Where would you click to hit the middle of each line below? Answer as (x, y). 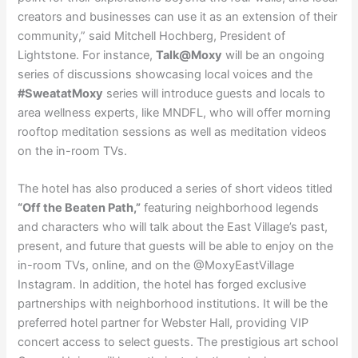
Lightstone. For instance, (87, 55)
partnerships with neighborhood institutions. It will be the (173, 304)
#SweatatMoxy (61, 93)
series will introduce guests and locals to (215, 93)
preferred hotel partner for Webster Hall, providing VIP (163, 323)
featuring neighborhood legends (230, 208)
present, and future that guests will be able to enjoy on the (176, 246)
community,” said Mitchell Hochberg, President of (152, 36)
